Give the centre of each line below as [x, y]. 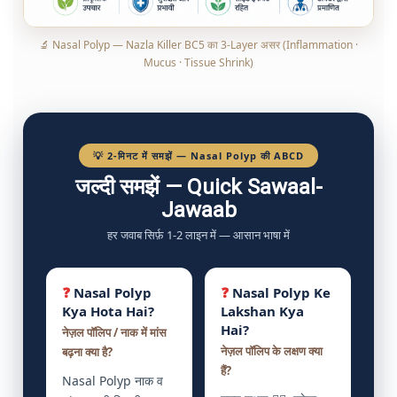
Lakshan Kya [262, 311]
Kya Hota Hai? [108, 311]
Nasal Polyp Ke [280, 292]
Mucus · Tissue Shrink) [198, 62]
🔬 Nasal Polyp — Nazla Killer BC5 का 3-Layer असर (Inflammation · [198, 44]
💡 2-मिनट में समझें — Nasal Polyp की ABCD [198, 155]
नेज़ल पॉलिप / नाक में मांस [114, 332]
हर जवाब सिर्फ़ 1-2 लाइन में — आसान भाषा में [198, 234]
